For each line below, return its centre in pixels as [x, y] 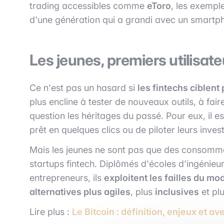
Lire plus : [51, 211]
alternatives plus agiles [80, 191]
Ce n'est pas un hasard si [83, 87]
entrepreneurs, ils [67, 177]
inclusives [177, 191]
